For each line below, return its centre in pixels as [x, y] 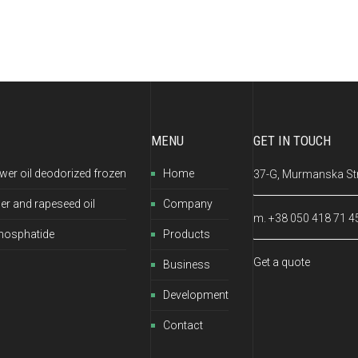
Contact [183, 325]
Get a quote [282, 262]
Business [187, 264]
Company [188, 203]
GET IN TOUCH [292, 140]
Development [196, 294]
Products [187, 234]
